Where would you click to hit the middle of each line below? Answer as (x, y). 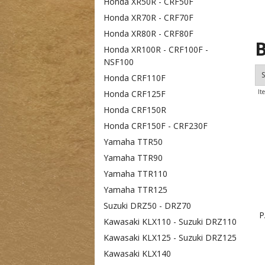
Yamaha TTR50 (133, 142)
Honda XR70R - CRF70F (150, 17)
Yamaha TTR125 (135, 190)
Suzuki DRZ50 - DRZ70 (147, 206)
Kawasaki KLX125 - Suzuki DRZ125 (170, 237)
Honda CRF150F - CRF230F (156, 126)
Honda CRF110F (135, 78)
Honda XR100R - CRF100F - (156, 49)
